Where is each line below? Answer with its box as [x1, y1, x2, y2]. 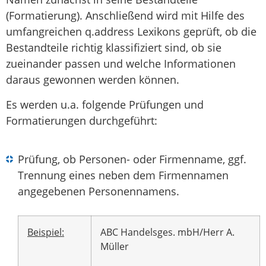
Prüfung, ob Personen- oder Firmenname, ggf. [18, 152, 246, 167]
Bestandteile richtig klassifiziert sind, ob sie [6, 40, 221, 55]
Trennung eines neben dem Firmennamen [18, 168, 229, 183]
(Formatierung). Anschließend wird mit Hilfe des [6, 8, 245, 23]
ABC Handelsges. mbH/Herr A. [100, 226, 235, 239]
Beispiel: [27, 226, 64, 239]
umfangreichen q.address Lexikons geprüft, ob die [6, 24, 256, 39]
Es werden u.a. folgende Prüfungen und [6, 97, 204, 112]
